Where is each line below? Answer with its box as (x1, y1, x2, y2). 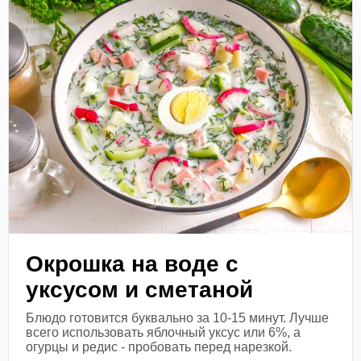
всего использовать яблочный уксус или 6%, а (26, 325, 301, 339)
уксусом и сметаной (26, 276, 254, 302)
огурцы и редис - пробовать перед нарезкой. (26, 339, 293, 354)
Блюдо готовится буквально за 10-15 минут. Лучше (26, 310, 330, 325)
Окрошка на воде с (26, 251, 239, 276)
